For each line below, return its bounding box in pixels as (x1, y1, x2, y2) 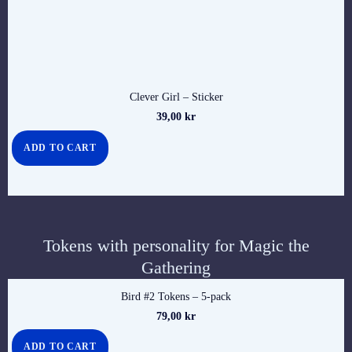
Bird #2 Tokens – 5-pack (121, 290, 231, 302)
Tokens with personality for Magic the (42, 235, 310, 255)
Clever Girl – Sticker (129, 91, 223, 104)
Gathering (141, 257, 211, 277)
